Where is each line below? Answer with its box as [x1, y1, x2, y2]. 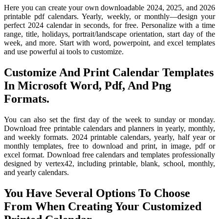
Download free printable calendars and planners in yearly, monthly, [4, 124, 215, 133]
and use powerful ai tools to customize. [4, 47, 124, 56]
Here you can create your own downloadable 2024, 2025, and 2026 [4, 3, 215, 12]
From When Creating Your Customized [4, 200, 201, 213]
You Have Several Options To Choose [4, 187, 190, 200]
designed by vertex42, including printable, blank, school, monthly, [4, 159, 215, 168]
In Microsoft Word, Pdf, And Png [4, 79, 171, 92]
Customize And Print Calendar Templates [4, 66, 214, 79]
